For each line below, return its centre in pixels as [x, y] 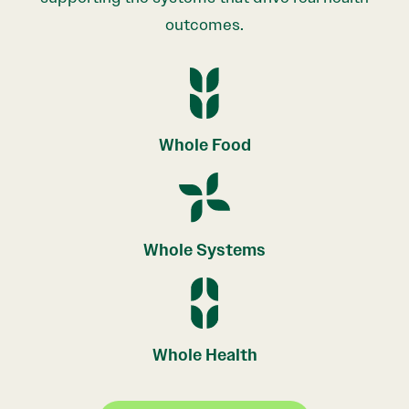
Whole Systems [204, 250]
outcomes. [204, 24]
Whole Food [204, 145]
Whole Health [204, 355]
